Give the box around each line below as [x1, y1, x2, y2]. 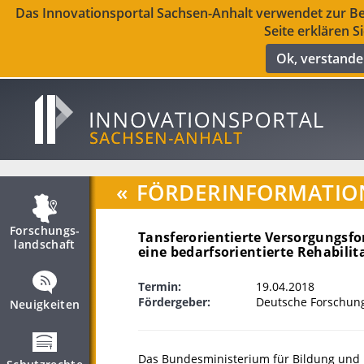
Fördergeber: [138, 294, 210, 310]
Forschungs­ [9, 223, 80, 238]
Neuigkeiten [9, 297, 80, 312]
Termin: [138, 279, 181, 294]
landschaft [14, 236, 76, 252]
